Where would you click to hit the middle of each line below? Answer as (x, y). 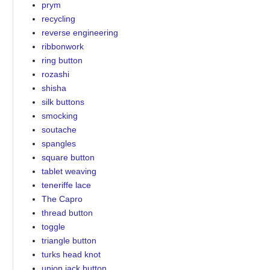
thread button (67, 212)
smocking (59, 115)
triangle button (69, 240)
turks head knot (71, 254)
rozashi (55, 74)
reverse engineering (80, 32)
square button (68, 157)
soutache (59, 129)
